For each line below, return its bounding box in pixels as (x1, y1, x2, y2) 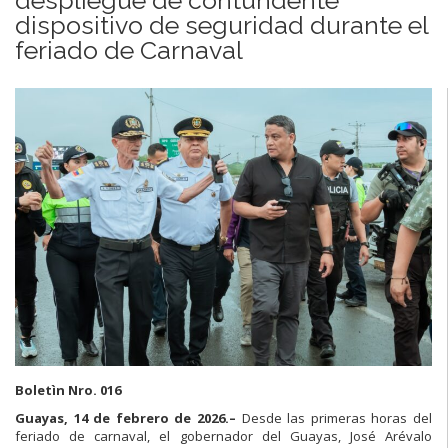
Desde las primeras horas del (236, 408, 432, 427)
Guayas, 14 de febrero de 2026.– (15, 408, 236, 427)
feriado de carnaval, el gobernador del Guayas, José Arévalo (15, 426, 432, 445)
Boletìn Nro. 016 (15, 380, 121, 399)
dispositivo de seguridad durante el (15, 9, 428, 40)
